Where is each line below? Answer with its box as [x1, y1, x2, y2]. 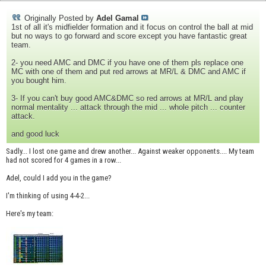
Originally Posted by [22, 14, 96, 23]
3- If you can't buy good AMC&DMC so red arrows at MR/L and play [11, 94, 243, 103]
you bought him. [11, 76, 66, 85]
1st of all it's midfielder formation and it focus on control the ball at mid [11, 23, 253, 32]
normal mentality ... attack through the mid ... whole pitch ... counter [11, 103, 245, 112]
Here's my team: [6, 209, 53, 218]
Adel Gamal [96, 14, 139, 23]
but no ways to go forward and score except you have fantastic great [11, 31, 247, 41]
